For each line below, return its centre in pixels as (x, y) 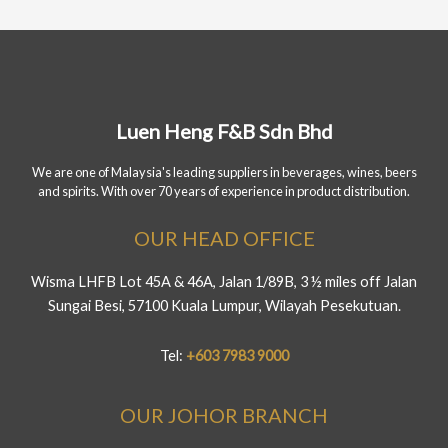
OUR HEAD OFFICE (224, 238)
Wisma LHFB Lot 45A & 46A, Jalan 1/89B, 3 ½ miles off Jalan (224, 282)
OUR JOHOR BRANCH (224, 415)
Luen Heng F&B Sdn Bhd (224, 131)
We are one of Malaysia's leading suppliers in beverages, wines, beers (224, 172)
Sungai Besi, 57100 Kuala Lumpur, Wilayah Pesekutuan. (224, 306)
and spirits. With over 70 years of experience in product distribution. (224, 191)
